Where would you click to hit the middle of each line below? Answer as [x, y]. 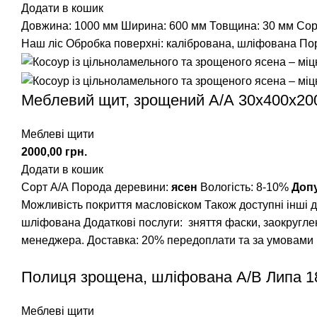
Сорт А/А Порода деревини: [96, 187]
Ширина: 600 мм [164, 26]
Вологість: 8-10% [244, 187]
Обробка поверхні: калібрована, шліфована [181, 44]
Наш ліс [42, 44]
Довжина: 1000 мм [70, 26]
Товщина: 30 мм [252, 26]
